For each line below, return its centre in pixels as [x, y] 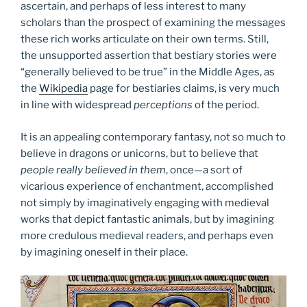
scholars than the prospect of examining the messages [153, 23]
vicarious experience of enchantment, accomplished [147, 186]
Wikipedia [63, 89]
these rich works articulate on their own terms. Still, [145, 39]
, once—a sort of [204, 170]
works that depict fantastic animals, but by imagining [147, 219]
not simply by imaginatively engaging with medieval [145, 202]
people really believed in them [93, 170]
